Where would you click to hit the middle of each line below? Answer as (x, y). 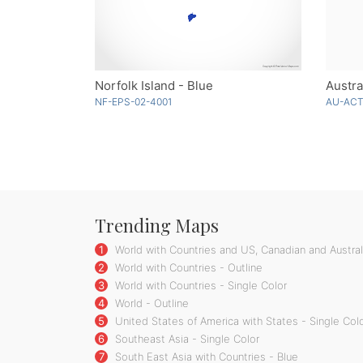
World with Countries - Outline (187, 268)
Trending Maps (157, 226)
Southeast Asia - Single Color (186, 339)
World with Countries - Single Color (199, 286)
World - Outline (150, 303)
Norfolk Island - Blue (154, 86)
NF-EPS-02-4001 (133, 102)
